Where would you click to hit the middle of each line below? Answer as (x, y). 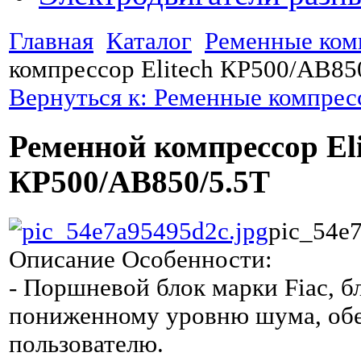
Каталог (149, 41)
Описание (62, 259)
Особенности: (194, 259)
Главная (51, 41)
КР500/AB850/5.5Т (139, 183)
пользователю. (86, 344)
